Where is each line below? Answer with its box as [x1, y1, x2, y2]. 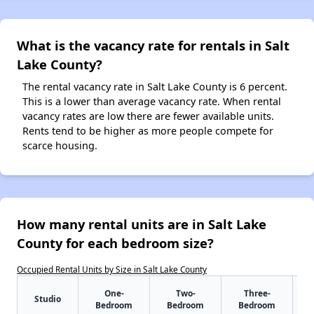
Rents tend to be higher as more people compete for [22, 123, 273, 137]
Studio [34, 292, 61, 304]
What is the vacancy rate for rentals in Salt [17, 36, 289, 54]
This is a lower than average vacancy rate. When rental [22, 94, 281, 108]
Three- [243, 287, 271, 299]
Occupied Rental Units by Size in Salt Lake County [17, 263, 207, 275]
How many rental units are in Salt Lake [17, 214, 266, 233]
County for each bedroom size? [17, 233, 214, 252]
